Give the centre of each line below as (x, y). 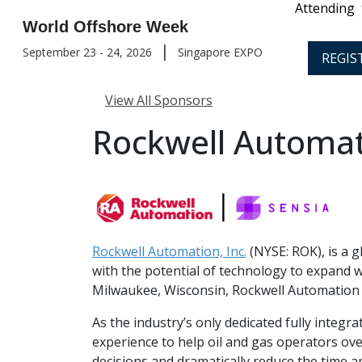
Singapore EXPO (220, 52)
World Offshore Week (105, 27)
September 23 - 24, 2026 (87, 52)
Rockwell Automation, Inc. (169, 251)
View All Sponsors (159, 100)
